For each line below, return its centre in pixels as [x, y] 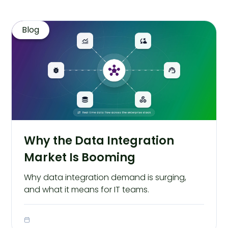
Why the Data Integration [99, 140]
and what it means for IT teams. [87, 189]
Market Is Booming [80, 157]
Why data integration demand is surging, [105, 177]
